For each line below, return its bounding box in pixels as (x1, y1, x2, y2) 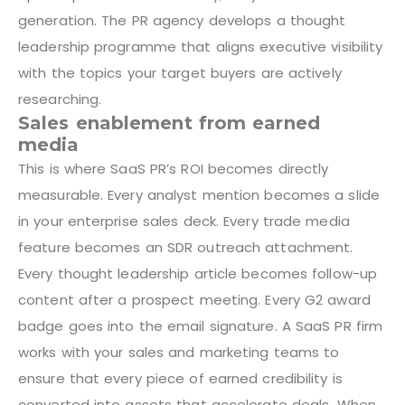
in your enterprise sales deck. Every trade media (18, 211, 350, 231)
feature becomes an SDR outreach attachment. (18, 237, 353, 257)
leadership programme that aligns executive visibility (18, 36, 383, 56)
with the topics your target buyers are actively (18, 62, 342, 82)
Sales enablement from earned (18, 111, 320, 134)
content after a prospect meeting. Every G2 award (18, 289, 371, 309)
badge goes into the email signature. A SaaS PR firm (18, 316, 383, 335)
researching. (18, 89, 102, 108)
